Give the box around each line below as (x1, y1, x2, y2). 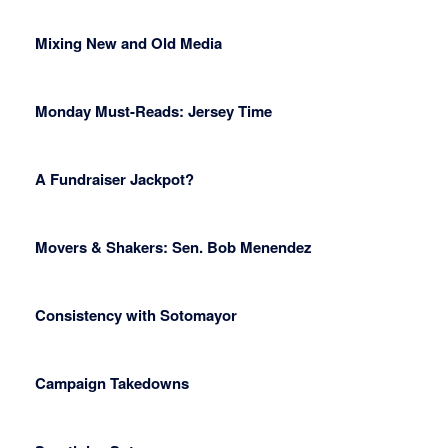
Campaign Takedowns (35, 372, 189, 395)
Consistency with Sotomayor (35, 304, 237, 327)
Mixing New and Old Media (35, 32, 222, 55)
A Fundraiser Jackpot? (35, 168, 194, 191)
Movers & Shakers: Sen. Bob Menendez (35, 236, 312, 259)
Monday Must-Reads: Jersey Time (35, 100, 272, 123)
